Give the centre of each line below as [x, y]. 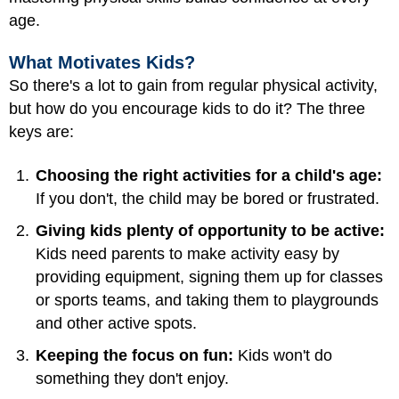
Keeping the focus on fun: [134, 355]
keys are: [41, 132]
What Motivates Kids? [102, 62]
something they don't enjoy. [132, 378]
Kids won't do [283, 355]
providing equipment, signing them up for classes [209, 277]
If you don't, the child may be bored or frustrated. [208, 198]
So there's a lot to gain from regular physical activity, [193, 85]
